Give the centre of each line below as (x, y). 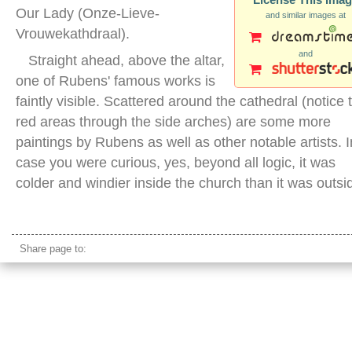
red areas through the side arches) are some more (173, 121)
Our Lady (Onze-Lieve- (88, 13)
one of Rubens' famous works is (115, 81)
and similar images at (306, 15)
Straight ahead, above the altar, (126, 60)
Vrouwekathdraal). (73, 33)
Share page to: (53, 249)
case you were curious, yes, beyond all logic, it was (176, 162)
